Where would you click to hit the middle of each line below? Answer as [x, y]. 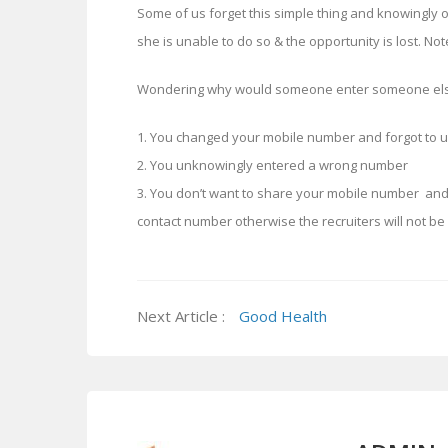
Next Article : [183, 316]
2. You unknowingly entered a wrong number [272, 165]
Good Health [283, 316]
